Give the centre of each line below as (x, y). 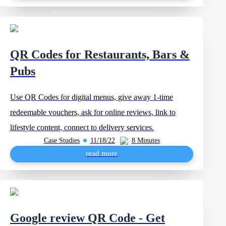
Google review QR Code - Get (88, 218)
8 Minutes (146, 140)
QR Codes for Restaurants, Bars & (100, 54)
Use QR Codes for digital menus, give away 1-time (92, 97)
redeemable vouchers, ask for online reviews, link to (93, 112)
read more (102, 153)
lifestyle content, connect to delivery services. (82, 127)
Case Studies (62, 140)
